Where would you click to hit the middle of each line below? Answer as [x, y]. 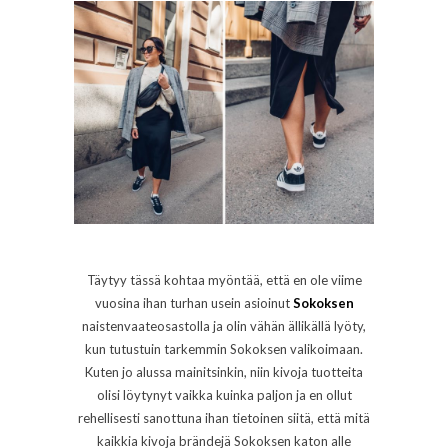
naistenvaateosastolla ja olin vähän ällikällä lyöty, [224, 326]
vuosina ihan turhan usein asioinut [193, 303]
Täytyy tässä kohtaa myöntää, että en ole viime [224, 280]
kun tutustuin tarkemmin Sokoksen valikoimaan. [224, 349]
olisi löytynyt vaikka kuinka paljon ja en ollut [224, 395]
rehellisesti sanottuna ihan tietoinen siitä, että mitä [224, 418]
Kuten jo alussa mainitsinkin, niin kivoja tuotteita [224, 372]
